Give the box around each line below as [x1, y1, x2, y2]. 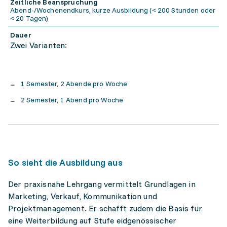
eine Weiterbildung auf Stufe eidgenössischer [8, 215, 177, 225]
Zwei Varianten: [10, 40, 67, 50]
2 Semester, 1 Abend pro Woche [21, 95, 124, 104]
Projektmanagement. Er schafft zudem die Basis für [8, 203, 202, 213]
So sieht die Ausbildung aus [8, 157, 123, 168]
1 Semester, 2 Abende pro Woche [21, 79, 128, 88]
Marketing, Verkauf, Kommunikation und [8, 191, 157, 201]
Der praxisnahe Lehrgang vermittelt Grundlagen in [8, 179, 196, 189]
